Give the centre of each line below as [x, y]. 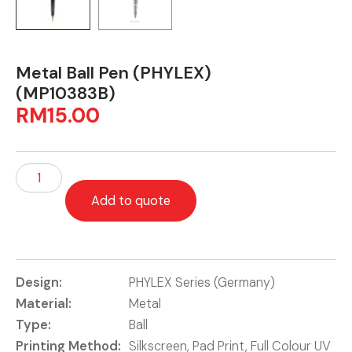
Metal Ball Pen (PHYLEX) [114, 73]
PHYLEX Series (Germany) [202, 283]
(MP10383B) [66, 94]
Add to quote [131, 201]
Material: [44, 304]
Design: [39, 283]
